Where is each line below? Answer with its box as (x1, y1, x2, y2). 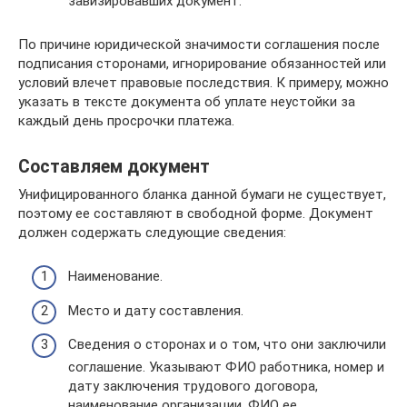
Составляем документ (18, 155, 210, 177)
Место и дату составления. (68, 302, 243, 319)
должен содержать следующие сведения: (18, 223, 286, 241)
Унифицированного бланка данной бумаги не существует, (18, 185, 386, 203)
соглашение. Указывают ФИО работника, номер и (68, 359, 384, 375)
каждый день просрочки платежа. (18, 112, 234, 129)
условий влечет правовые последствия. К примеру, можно (18, 74, 389, 91)
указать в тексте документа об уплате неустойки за (18, 93, 355, 110)
